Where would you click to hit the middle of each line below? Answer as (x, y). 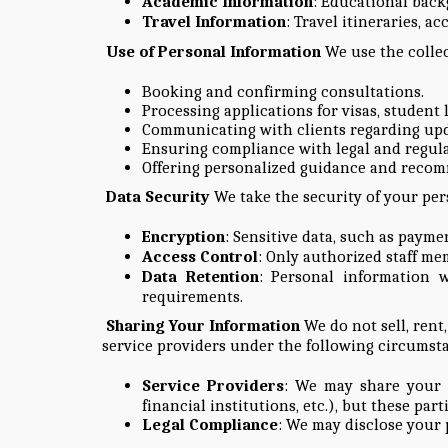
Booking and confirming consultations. (283, 91)
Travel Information (214, 21)
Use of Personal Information (213, 51)
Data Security (158, 196)
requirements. (192, 296)
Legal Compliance (210, 424)
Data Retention (200, 276)
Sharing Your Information (203, 325)
